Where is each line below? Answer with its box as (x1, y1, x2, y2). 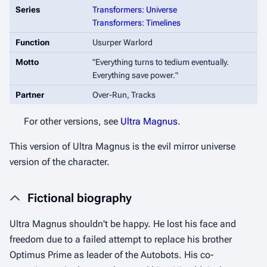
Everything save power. (92, 70, 175, 80)
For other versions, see (24, 116, 120, 127)
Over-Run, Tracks (92, 90, 156, 100)
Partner (15, 90, 44, 100)
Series (15, 5, 40, 14)
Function (15, 38, 49, 47)
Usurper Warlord (92, 38, 153, 47)
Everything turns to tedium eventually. (95, 57, 229, 67)
